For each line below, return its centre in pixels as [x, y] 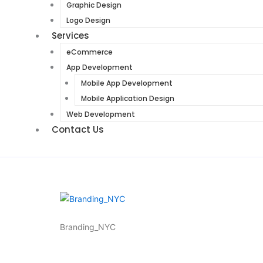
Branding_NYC [88, 227]
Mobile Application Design [128, 98]
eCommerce [90, 52]
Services [70, 35]
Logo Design [88, 20]
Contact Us [78, 129]
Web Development [101, 114]
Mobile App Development [127, 83]
